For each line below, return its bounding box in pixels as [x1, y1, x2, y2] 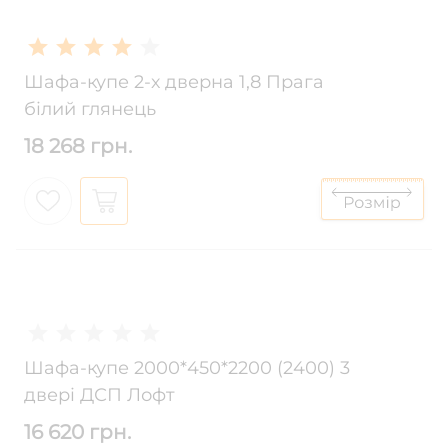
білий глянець [24, 98, 156, 121]
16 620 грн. [24, 420, 131, 445]
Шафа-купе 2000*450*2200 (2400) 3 [24, 357, 350, 380]
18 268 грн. [24, 134, 132, 159]
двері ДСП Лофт [24, 384, 175, 407]
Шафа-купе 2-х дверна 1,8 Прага [24, 71, 324, 94]
